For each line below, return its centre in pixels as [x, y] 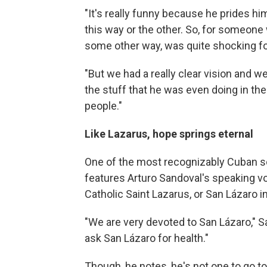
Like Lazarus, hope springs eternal [169, 134]
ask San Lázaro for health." [147, 238]
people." [103, 106]
